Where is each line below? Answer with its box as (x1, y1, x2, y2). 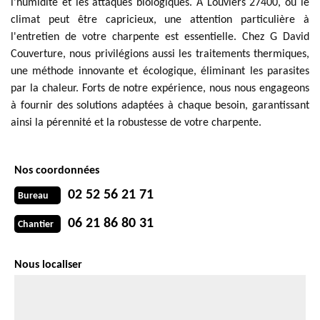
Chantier (18, 219, 54, 230)
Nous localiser (14, 259, 82, 271)
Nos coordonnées (14, 165, 99, 176)
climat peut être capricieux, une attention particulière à (11, 14, 309, 26)
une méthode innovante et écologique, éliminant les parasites (11, 66, 309, 77)
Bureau (18, 190, 49, 201)
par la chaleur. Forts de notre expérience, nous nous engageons (11, 83, 309, 94)
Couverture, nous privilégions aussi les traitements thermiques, (11, 49, 309, 60)
